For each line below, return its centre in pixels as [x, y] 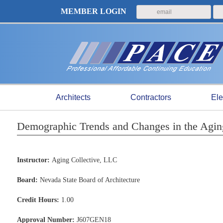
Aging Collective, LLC [83, 160]
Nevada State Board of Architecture [89, 180]
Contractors [151, 97]
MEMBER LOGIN [95, 11]
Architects [73, 97]
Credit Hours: [38, 200]
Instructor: [33, 160]
